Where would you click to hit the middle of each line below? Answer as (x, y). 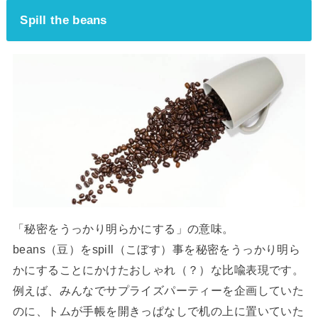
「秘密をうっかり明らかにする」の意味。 (123, 229)
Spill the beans (64, 20)
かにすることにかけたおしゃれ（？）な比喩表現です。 (158, 270)
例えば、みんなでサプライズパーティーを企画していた (158, 291)
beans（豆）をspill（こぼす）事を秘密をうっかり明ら (157, 250)
